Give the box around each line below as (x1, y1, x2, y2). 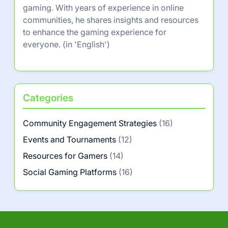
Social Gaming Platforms (23, 167, 117, 177)
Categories (23, 92, 73, 104)
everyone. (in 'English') (23, 39, 110, 49)
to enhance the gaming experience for (23, 27, 166, 37)
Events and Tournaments (23, 134, 116, 145)
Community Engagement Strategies (23, 118, 157, 128)
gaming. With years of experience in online (23, 3, 184, 13)
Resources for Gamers (23, 151, 107, 161)
